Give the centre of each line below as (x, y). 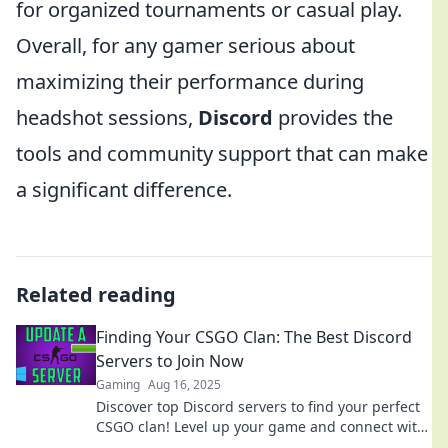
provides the (333, 117)
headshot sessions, (107, 117)
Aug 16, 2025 (184, 384)
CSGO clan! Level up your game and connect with (261, 426)
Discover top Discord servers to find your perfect (258, 406)
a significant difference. (124, 189)
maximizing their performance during (190, 81)
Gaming (118, 384)
